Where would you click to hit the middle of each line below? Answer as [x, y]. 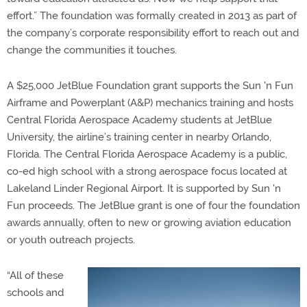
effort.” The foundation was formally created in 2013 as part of [152, 16]
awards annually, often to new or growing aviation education [149, 223]
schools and [35, 293]
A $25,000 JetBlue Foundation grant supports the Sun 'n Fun [150, 86]
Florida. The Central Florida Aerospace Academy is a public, [147, 154]
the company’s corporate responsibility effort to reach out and [153, 33]
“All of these [35, 275]
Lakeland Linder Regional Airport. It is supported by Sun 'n [144, 188]
